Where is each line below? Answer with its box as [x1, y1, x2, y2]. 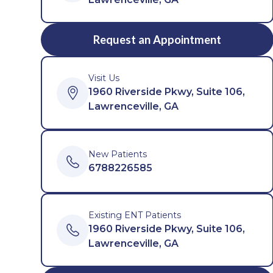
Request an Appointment [93, 32, 222, 46]
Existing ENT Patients [88, 210, 182, 221]
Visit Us [88, 73, 120, 83]
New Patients [88, 148, 147, 160]
